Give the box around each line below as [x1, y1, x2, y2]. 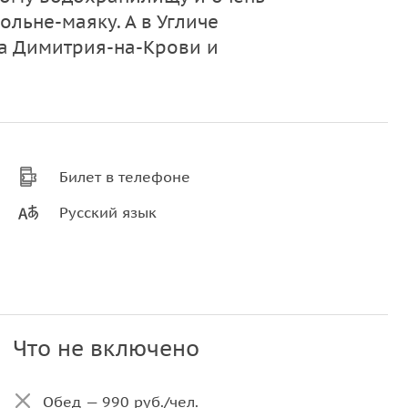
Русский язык [59, 203, 158, 221]
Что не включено [12, 334, 199, 362]
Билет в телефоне [59, 168, 191, 186]
